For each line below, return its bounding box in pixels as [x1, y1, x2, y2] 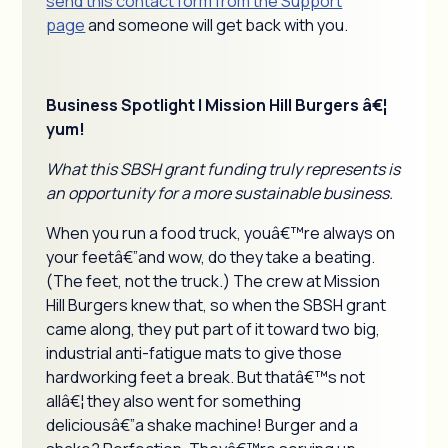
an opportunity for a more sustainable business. [46, 182, 394, 204]
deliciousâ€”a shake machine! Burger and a [46, 414, 359, 436]
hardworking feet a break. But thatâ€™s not [46, 366, 366, 388]
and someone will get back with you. [85, 14, 349, 36]
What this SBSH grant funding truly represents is [46, 158, 401, 180]
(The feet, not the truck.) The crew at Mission [46, 270, 381, 292]
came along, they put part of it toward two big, [46, 318, 381, 340]
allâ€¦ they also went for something [46, 390, 302, 412]
